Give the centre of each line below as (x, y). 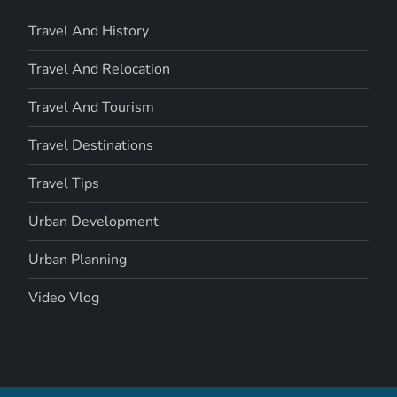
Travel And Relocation (100, 69)
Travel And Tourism (92, 107)
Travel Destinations (91, 145)
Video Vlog (64, 297)
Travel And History (89, 31)
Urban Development (94, 221)
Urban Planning (78, 259)
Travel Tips (64, 183)
